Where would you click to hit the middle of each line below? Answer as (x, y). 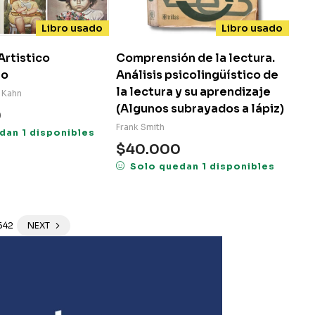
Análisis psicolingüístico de (197, 75)
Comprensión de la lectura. (195, 58)
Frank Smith (140, 127)
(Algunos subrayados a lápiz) (200, 108)
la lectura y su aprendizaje (193, 91)
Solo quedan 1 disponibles (202, 166)
